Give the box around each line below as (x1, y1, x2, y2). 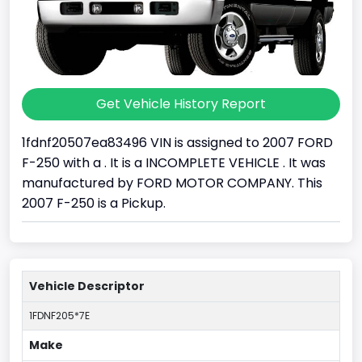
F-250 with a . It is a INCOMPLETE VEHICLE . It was (22, 154, 326, 173)
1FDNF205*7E (29, 309, 90, 323)
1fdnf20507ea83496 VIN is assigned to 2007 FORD (22, 133, 333, 153)
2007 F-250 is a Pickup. (22, 194, 166, 213)
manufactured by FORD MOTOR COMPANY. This (22, 174, 322, 193)
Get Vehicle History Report (96, 95, 266, 114)
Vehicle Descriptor (29, 278, 145, 295)
